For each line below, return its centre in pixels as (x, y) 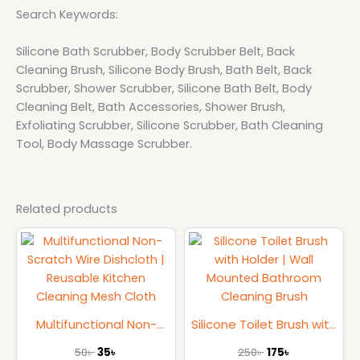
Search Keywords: (67, 14)
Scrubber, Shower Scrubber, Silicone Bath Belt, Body (164, 89)
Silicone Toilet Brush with (264, 325)
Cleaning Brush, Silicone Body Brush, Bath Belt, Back (164, 70)
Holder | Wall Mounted (264, 343)
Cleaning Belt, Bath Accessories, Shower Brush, (151, 107)
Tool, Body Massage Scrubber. (104, 144)
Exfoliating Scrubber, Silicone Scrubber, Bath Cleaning (170, 126)
